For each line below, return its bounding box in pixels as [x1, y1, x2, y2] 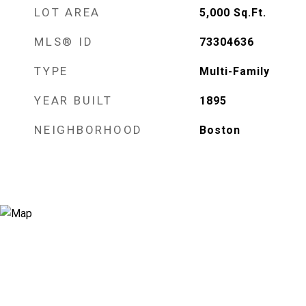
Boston [199, 124, 240, 137]
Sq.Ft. [233, 6, 266, 19]
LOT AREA [34, 5, 100, 19]
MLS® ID [34, 35, 94, 48]
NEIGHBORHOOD [34, 123, 143, 137]
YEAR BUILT [34, 94, 113, 107]
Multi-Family [199, 65, 270, 78]
